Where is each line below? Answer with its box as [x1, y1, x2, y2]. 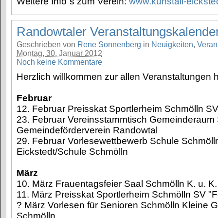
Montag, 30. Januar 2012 [17, 49, 102, 58]
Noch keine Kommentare [17, 58, 102, 67]
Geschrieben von [17, 40, 77, 49]
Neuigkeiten [151, 40, 193, 49]
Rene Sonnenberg [77, 40, 141, 49]
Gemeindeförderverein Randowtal [17, 125, 158, 136]
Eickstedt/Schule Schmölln [17, 146, 128, 157]
